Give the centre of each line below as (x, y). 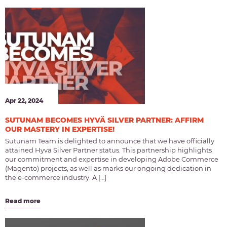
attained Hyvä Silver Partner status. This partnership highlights (108, 150)
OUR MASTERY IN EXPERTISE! (60, 129)
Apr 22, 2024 (24, 101)
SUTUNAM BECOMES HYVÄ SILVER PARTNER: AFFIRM (104, 120)
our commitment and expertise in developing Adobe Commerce (112, 159)
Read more (23, 201)
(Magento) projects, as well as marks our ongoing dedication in (108, 168)
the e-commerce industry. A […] (56, 178)
